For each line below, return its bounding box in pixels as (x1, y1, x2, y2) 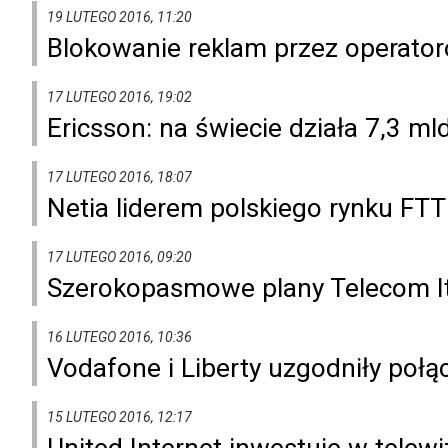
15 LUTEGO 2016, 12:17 (47, 408, 192, 425)
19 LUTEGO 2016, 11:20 (47, 8, 192, 25)
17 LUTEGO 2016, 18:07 (47, 168, 192, 185)
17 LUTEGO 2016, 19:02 (47, 88, 192, 105)
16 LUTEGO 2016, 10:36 (47, 328, 192, 345)
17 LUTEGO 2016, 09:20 (47, 248, 192, 265)
